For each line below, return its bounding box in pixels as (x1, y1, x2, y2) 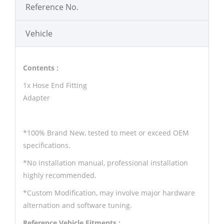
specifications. (23, 140, 70, 150)
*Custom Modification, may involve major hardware (23, 188, 195, 197)
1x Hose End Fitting (23, 80, 87, 90)
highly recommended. (23, 170, 96, 180)
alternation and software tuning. (23, 200, 132, 210)
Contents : (23, 63, 58, 72)
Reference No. (25, 1, 78, 12)
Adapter (23, 93, 50, 102)
